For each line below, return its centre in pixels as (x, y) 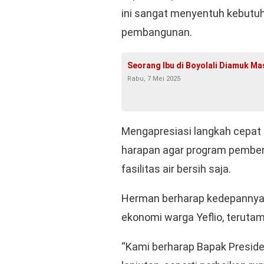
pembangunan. (157, 32)
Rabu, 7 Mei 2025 (154, 78)
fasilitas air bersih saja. (176, 169)
